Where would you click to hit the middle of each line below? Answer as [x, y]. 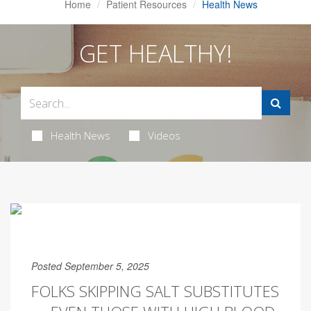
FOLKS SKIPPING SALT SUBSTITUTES [155, 291]
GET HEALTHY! [155, 53]
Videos [164, 135]
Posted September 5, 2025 [90, 266]
